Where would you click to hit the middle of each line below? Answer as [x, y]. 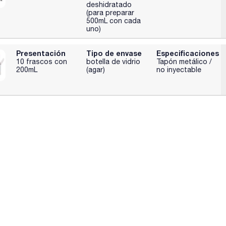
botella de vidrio [114, 62]
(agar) [96, 70]
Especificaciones [187, 53]
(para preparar [110, 12]
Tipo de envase [114, 53]
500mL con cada [114, 20]
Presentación [41, 53]
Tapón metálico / [184, 62]
